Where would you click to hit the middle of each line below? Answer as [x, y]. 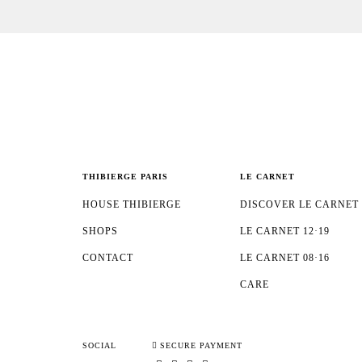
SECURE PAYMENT [201, 345]
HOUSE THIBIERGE [132, 204]
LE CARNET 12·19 [285, 231]
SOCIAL [99, 345]
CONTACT [108, 257]
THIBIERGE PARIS [125, 176]
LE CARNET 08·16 [285, 257]
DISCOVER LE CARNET [299, 204]
